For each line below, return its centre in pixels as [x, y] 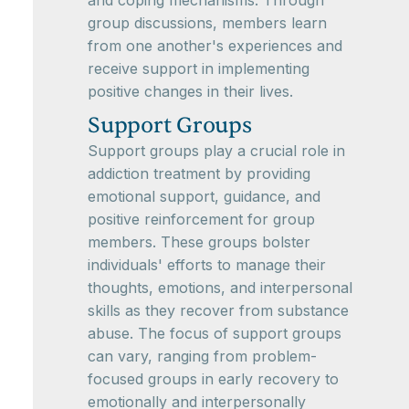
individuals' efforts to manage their [207, 265]
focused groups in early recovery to [213, 379]
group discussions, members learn [207, 23]
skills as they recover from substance [218, 310]
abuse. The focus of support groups [215, 333]
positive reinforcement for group [201, 219]
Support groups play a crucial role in [216, 151]
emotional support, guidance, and [204, 196]
